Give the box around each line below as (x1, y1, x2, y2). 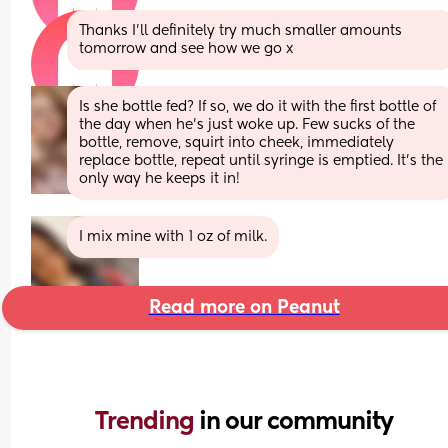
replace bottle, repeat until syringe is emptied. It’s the (79, 153, 444, 168)
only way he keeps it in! (79, 171, 241, 186)
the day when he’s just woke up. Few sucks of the (79, 117, 416, 132)
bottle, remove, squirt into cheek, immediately (79, 135, 395, 150)
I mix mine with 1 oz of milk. (79, 229, 268, 244)
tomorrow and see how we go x (79, 41, 294, 56)
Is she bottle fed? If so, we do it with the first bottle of (79, 99, 437, 114)
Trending (95, 409, 199, 434)
